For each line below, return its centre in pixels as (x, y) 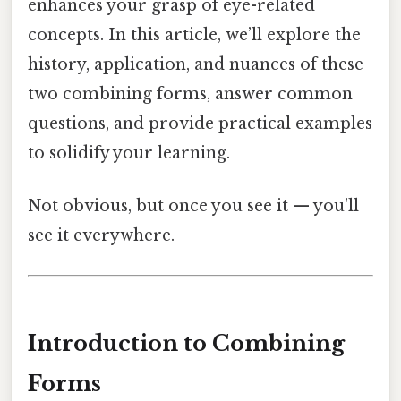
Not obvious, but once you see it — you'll (193, 206)
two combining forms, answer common (190, 94)
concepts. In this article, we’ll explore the (194, 35)
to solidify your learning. (129, 154)
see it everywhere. (101, 236)
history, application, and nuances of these (196, 65)
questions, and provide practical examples (200, 124)
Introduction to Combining (186, 344)
